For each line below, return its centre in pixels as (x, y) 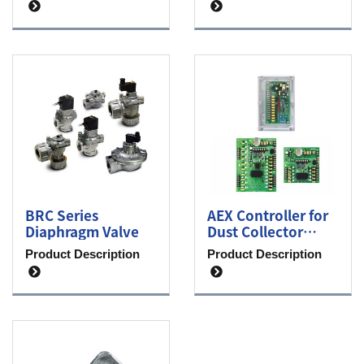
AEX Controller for (268, 214)
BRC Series (62, 214)
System (232, 247)
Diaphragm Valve (82, 231)
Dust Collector (255, 231)
